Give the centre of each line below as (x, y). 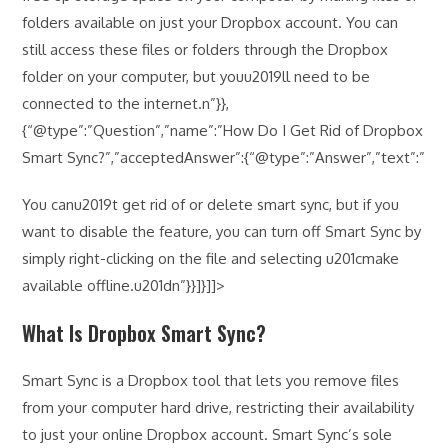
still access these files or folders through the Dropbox (205, 49)
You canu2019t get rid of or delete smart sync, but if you (211, 204)
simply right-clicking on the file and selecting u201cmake (211, 258)
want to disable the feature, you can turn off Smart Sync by (222, 231)
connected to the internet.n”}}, (126, 103)
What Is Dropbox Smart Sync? (144, 332)
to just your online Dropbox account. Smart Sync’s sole (207, 434)
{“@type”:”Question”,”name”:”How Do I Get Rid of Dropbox (223, 130)
